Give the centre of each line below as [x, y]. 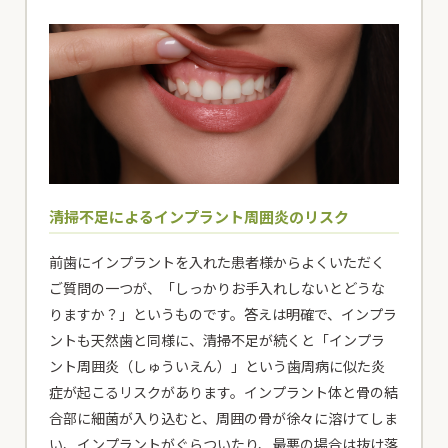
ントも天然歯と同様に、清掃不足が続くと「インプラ [217, 339]
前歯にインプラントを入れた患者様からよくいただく [217, 261]
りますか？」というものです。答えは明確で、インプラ [223, 313]
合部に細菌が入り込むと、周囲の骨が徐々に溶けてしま [224, 417]
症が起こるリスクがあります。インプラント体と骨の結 [224, 391]
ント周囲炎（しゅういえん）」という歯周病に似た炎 [217, 365]
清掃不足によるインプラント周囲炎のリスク [199, 216]
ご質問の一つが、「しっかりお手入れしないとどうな [217, 287]
